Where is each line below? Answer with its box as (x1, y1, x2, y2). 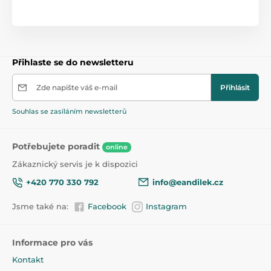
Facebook (88, 201, 126, 212)
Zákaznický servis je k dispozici (12, 158, 138, 169)
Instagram (146, 201, 187, 212)
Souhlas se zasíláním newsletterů (12, 107, 126, 116)
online (106, 142, 128, 151)
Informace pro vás (12, 237, 93, 249)
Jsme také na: (12, 201, 68, 212)
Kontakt (12, 255, 44, 265)
